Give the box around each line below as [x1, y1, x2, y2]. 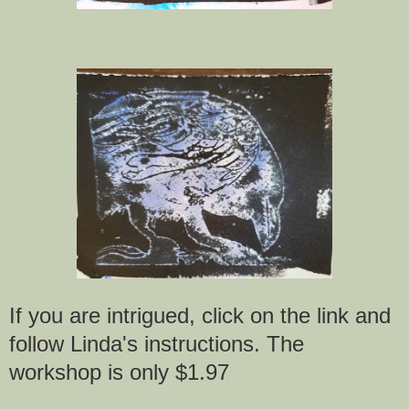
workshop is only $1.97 [9, 360, 229, 385]
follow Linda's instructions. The [9, 331, 304, 357]
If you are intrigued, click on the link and [9, 303, 391, 329]
